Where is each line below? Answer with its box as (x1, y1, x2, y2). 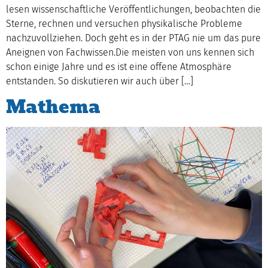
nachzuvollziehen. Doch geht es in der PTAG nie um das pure (6, 32, 261, 44)
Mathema (6, 93, 100, 121)
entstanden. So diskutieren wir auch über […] (6, 75, 193, 87)
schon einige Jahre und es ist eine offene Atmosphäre (6, 61, 232, 72)
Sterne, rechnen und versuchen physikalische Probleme (6, 18, 242, 29)
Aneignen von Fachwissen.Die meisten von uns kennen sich (6, 47, 254, 58)
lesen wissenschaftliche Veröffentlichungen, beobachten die (6, 4, 261, 15)
